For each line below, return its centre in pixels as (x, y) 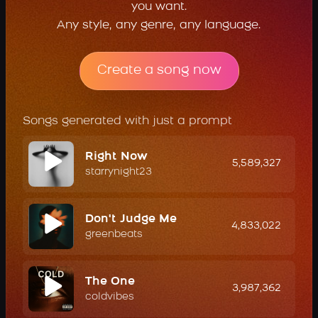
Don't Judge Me (131, 219)
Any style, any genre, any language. (159, 26)
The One (110, 282)
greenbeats (114, 235)
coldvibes (110, 297)
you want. (159, 7)
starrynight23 (119, 172)
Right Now (116, 157)
